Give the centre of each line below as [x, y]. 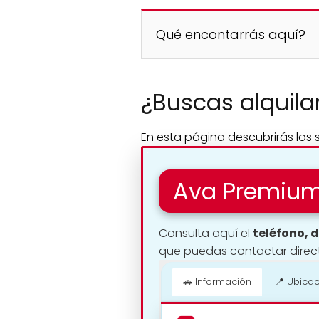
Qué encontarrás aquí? [231, 35]
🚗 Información [217, 282]
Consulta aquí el [206, 233]
